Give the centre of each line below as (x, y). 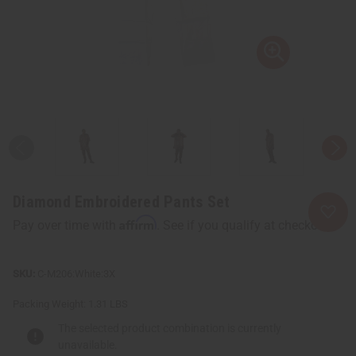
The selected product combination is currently (170, 328)
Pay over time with (66, 225)
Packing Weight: (49, 304)
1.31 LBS (108, 304)
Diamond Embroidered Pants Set (122, 201)
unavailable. (88, 344)
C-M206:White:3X (76, 273)
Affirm (138, 222)
